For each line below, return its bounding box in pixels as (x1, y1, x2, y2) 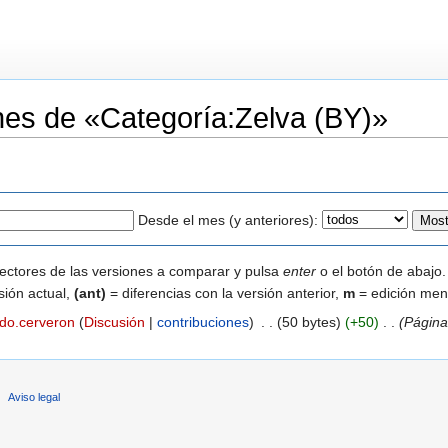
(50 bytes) (276, 313, 341, 330)
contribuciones (156, 313, 249, 330)
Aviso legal (8, 390, 61, 403)
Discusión (83, 313, 145, 330)
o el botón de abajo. (316, 262, 446, 279)
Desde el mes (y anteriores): (138, 211, 318, 228)
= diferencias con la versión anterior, (106, 284, 343, 301)
